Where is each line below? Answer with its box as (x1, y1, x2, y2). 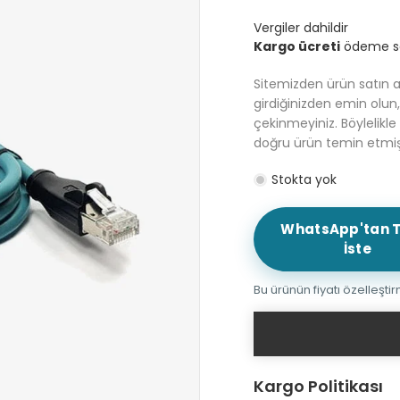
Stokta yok (271, 170, 337, 188)
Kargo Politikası (254, 374, 383, 397)
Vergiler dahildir (254, 18, 348, 37)
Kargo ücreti (254, 37, 340, 55)
